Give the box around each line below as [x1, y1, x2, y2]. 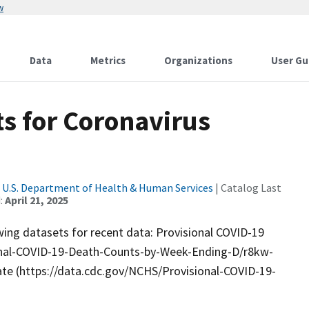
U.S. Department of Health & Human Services [2, 181, 213, 195]
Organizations [164, 54, 232, 67]
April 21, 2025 [5, 193, 68, 207]
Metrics [90, 54, 126, 67]
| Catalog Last [213, 181, 281, 195]
